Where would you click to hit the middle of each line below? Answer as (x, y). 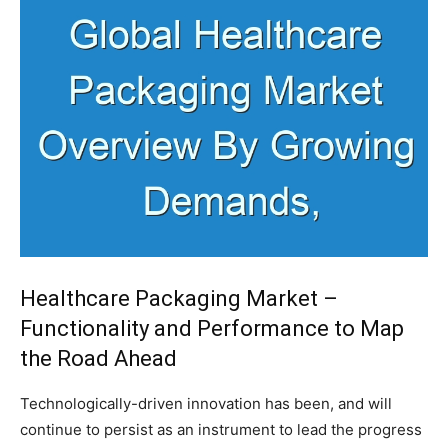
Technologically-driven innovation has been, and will (206, 403)
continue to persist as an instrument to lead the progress (221, 429)
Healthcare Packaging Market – (179, 298)
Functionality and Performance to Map (212, 328)
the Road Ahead (98, 358)
